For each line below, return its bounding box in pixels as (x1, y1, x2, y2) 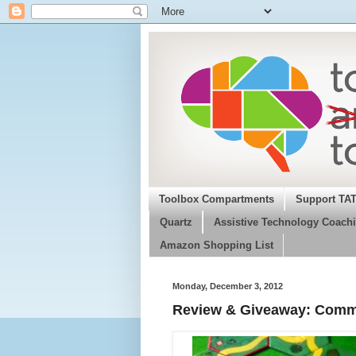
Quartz (159, 216, 192, 228)
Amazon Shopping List (159, 239, 273, 251)
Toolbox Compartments (158, 193, 274, 205)
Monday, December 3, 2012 (172, 281, 283, 291)
